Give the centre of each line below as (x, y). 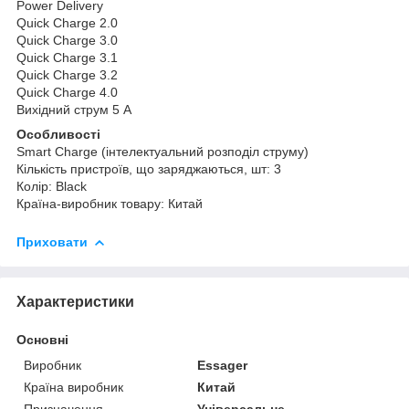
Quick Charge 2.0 (67, 22)
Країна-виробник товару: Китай (110, 203)
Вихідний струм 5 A (74, 109)
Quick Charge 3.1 (67, 57)
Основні (42, 339)
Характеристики (75, 301)
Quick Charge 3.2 (67, 74)
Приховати (52, 241)
